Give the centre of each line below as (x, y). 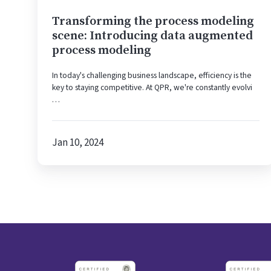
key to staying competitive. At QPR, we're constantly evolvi (152, 87)
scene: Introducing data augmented (152, 36)
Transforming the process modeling (153, 22)
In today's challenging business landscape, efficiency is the (152, 75)
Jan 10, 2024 (78, 142)
